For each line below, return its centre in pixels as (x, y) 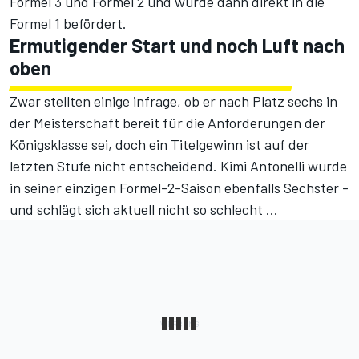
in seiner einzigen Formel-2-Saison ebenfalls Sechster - (179, 188)
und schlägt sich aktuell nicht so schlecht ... (144, 210)
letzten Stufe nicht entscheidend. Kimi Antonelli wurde (178, 166)
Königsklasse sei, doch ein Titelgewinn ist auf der (159, 145)
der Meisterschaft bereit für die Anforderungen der (167, 123)
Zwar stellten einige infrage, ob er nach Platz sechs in (173, 101)
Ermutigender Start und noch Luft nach (177, 46)
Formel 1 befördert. (68, 24)
